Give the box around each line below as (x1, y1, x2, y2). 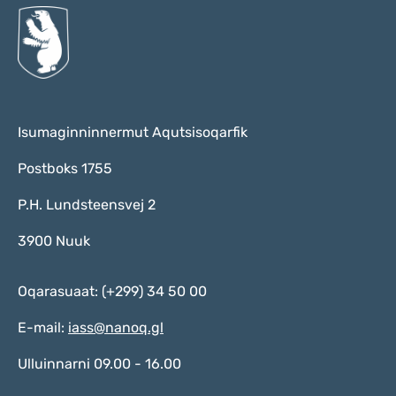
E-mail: (18, 319, 68, 336)
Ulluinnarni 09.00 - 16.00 (18, 355, 181, 372)
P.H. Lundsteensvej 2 (18, 196, 156, 213)
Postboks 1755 (18, 160, 112, 177)
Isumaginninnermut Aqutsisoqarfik (18, 124, 247, 141)
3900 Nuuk (18, 232, 90, 249)
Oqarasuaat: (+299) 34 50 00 (18, 283, 207, 300)
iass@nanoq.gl (68, 319, 164, 336)
